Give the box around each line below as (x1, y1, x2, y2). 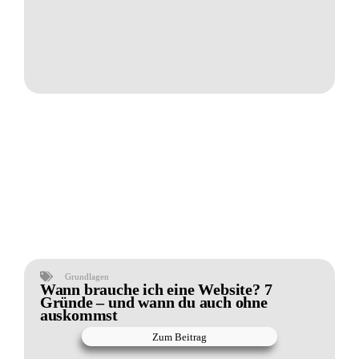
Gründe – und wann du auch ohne (39, 293, 268, 312)
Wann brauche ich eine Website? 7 (39, 280, 272, 299)
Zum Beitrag (152, 330, 207, 343)
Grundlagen (64, 272, 109, 282)
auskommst (39, 306, 118, 325)
